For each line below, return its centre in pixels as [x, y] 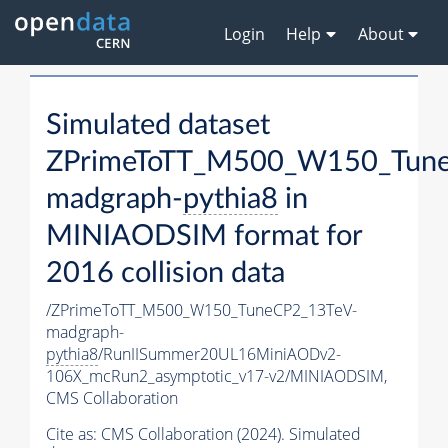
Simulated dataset [158, 126]
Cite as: [73, 434]
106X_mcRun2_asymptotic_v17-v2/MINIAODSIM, [216, 376]
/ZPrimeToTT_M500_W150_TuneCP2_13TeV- [201, 310]
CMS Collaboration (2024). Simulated [231, 434]
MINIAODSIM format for [204, 237]
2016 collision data [165, 274]
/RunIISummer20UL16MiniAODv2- [219, 354]
